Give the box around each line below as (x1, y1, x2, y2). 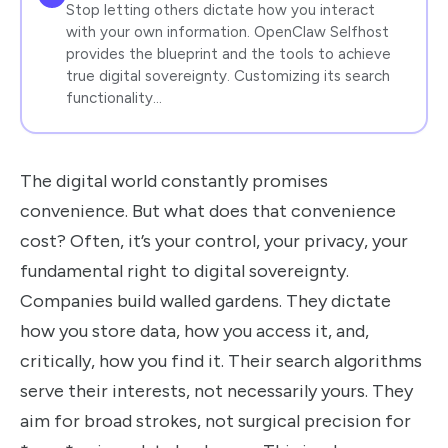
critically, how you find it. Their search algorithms (20, 350, 422, 372)
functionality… (65, 88, 162, 107)
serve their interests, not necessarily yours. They (20, 380, 413, 402)
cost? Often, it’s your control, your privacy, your (20, 230, 408, 252)
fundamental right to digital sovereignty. (20, 260, 349, 282)
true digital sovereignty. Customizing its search (65, 66, 390, 85)
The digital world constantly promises (20, 170, 328, 192)
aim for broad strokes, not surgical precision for (20, 410, 411, 432)
